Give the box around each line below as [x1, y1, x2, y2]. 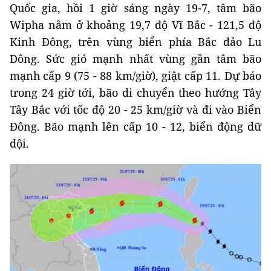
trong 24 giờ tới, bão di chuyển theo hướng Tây [10, 85, 261, 100]
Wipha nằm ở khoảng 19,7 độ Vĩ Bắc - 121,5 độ [10, 18, 261, 32]
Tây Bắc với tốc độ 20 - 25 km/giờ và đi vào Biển [10, 102, 261, 117]
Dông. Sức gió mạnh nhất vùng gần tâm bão [10, 51, 261, 66]
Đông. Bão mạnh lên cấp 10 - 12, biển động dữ [10, 119, 261, 134]
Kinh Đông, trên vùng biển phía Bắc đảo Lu [10, 34, 261, 49]
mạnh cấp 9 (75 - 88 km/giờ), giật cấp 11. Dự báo [10, 68, 261, 83]
